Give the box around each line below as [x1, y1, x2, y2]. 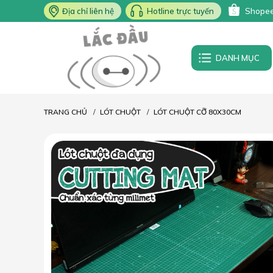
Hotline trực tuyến [147, 6, 214, 16]
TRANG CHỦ [44, 107, 87, 117]
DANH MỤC [216, 53, 260, 63]
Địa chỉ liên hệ [62, 6, 114, 16]
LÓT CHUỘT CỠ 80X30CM [154, 107, 241, 117]
